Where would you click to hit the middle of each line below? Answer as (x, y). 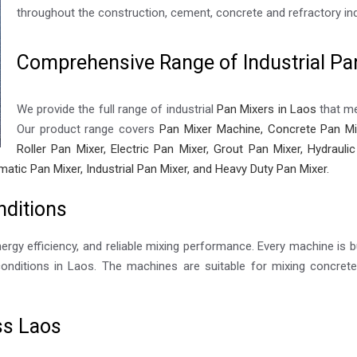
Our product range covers (86, 129)
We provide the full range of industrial (116, 110)
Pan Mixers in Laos (266, 110)
